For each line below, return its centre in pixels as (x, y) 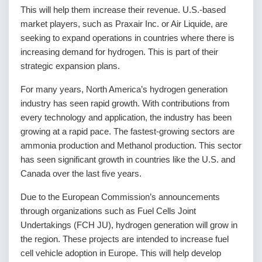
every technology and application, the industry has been (126, 118)
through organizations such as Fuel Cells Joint (108, 211)
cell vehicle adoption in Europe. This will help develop (121, 253)
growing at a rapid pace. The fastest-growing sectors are (127, 132)
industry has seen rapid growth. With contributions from (125, 104)
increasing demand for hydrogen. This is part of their (119, 52)
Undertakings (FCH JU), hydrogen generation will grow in (129, 225)
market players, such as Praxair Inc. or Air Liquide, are (124, 24)
